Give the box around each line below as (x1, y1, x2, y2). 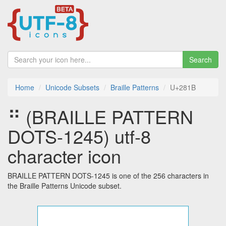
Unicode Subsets (45, 82, 99, 93)
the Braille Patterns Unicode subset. (8, 181, 122, 191)
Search (189, 54, 212, 65)
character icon (8, 143, 121, 169)
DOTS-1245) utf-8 (8, 123, 151, 149)
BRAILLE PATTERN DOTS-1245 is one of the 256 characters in (8, 171, 209, 181)
